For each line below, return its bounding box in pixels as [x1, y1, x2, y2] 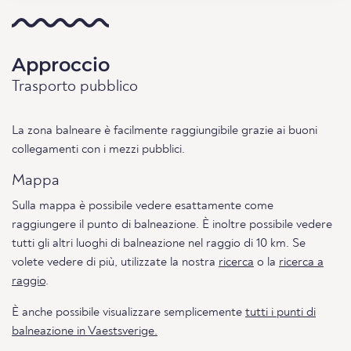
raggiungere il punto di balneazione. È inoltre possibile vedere [12, 219, 332, 232]
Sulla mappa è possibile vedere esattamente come [12, 200, 273, 213]
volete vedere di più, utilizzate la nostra [12, 256, 219, 270]
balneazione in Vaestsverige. [12, 325, 157, 338]
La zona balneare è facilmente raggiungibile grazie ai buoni [12, 125, 317, 138]
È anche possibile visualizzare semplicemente [12, 306, 245, 320]
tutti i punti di [245, 306, 316, 320]
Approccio [12, 53, 110, 77]
